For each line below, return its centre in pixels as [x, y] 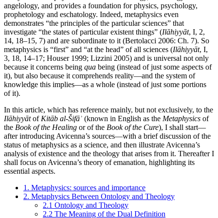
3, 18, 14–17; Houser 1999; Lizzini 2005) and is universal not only [106, 58]
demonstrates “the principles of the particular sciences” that [94, 23]
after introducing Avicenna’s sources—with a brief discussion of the [107, 136]
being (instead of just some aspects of [154, 67]
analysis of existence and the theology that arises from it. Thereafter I [109, 153]
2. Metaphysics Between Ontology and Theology [99, 196]
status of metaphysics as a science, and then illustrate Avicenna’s [102, 145]
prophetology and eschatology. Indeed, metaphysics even [91, 14]
